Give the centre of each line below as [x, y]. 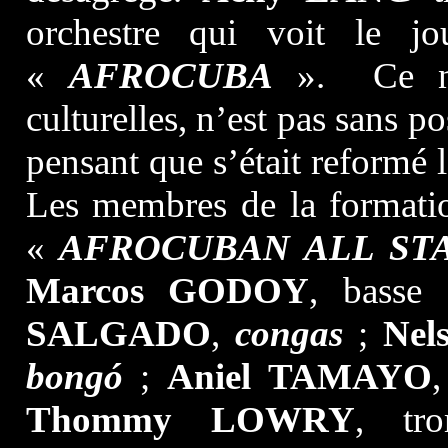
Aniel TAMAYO [299, 376]
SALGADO [118, 333]
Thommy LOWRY [190, 419]
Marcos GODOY [167, 290]
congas [288, 333]
